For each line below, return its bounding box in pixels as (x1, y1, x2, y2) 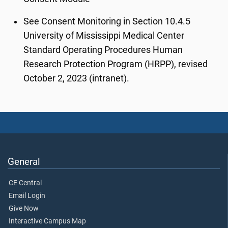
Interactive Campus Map (9, 217, 86, 226)
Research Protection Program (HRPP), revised (23, 59, 208, 69)
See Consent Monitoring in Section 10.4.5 (23, 16, 191, 26)
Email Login (9, 191, 45, 201)
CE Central (9, 179, 42, 188)
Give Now (9, 204, 39, 213)
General (8, 156, 40, 168)
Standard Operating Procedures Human (23, 45, 183, 55)
